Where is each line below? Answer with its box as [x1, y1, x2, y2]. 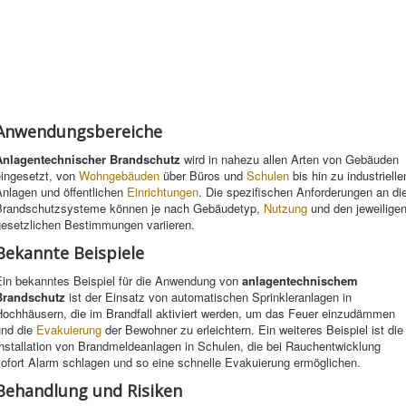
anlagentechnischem [242, 272, 358, 289]
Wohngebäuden [79, 167, 159, 184]
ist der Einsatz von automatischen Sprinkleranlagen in [65, 288, 352, 305]
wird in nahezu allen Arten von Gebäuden [180, 150, 399, 168]
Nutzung [264, 199, 307, 217]
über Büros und [159, 167, 246, 184]
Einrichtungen [127, 183, 198, 200]
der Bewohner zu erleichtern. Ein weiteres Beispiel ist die [101, 321, 403, 338]
